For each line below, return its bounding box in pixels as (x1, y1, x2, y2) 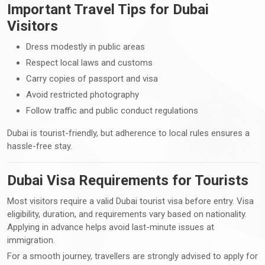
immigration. (7, 234, 55, 245)
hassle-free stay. (7, 140, 72, 151)
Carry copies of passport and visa (26, 73, 158, 84)
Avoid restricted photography (26, 89, 139, 100)
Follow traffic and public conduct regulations (26, 105, 198, 116)
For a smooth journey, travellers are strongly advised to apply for (7, 250, 258, 261)
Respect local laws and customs (26, 57, 153, 68)
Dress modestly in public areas (26, 41, 145, 52)
